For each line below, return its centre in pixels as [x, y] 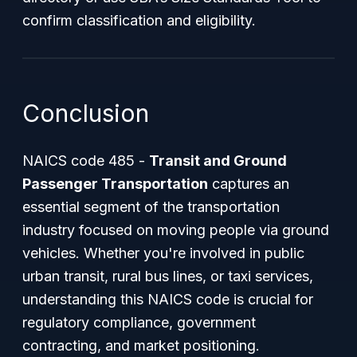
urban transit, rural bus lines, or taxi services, [168, 276]
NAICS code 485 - [86, 161]
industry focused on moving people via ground [176, 230]
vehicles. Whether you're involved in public [163, 253]
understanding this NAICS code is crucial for [168, 299]
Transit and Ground [218, 161]
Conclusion [86, 113]
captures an [249, 184]
